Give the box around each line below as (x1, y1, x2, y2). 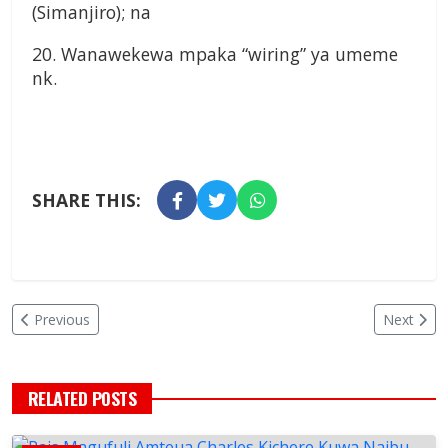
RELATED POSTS (28, 385, 137, 412)
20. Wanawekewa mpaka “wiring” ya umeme (32, 42, 398, 67)
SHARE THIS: (32, 188, 141, 213)
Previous (34, 310, 90, 330)
